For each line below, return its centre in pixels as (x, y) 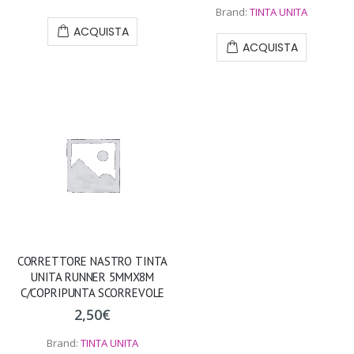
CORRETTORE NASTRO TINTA (92, 262)
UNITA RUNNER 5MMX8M (92, 277)
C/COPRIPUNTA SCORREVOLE (92, 293)
